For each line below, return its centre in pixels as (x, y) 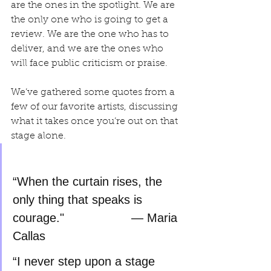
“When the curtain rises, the (89, 181)
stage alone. (38, 136)
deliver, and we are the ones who (88, 49)
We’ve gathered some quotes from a (94, 93)
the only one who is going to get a (91, 20)
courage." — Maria (38, 218)
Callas (29, 236)
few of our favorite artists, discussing (96, 107)
